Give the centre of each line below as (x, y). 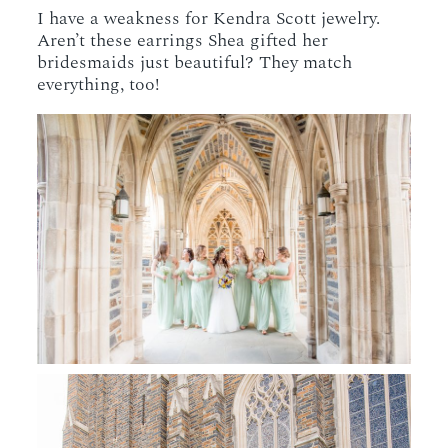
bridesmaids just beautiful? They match (195, 63)
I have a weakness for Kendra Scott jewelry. (209, 19)
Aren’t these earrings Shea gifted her (183, 41)
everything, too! (99, 85)
